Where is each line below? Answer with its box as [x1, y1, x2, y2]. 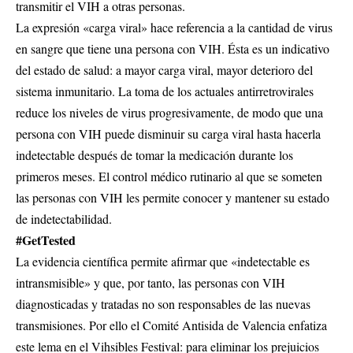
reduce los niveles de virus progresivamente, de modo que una [16, 104, 323, 121]
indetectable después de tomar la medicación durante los [16, 147, 293, 164]
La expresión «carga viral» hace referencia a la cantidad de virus [16, 19, 333, 36]
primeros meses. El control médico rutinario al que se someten [16, 168, 322, 185]
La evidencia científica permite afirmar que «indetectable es [16, 253, 310, 270]
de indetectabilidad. [16, 210, 112, 228]
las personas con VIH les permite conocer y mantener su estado [16, 189, 329, 206]
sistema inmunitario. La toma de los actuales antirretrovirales [16, 83, 314, 100]
